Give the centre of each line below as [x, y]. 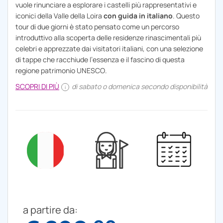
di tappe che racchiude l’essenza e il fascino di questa [100, 60]
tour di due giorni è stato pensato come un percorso [97, 27]
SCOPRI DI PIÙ [37, 87]
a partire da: [50, 210]
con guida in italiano [138, 16]
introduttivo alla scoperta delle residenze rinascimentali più [108, 38]
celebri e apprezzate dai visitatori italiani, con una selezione [109, 49]
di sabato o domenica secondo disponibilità [139, 87]
